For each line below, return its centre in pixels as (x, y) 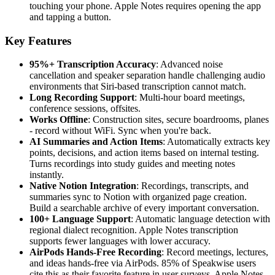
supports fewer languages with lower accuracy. (120, 241)
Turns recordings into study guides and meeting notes (132, 164)
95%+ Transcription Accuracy (93, 64)
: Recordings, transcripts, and (192, 186)
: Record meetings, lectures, (215, 252)
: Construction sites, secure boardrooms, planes (178, 120)
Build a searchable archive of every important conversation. (144, 208)
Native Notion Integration (83, 186)
